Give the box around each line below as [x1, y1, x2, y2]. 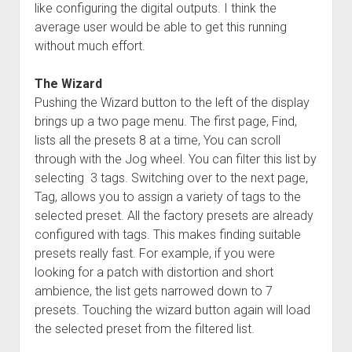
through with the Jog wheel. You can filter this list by [34, 151, 317, 167]
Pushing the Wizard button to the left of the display [34, 94, 310, 110]
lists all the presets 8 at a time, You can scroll [34, 132, 280, 148]
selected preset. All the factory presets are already [34, 207, 313, 223]
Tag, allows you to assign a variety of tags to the [34, 189, 301, 204]
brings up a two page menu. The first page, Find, [34, 113, 297, 129]
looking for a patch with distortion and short [34, 264, 273, 280]
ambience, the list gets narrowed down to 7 [34, 283, 273, 299]
